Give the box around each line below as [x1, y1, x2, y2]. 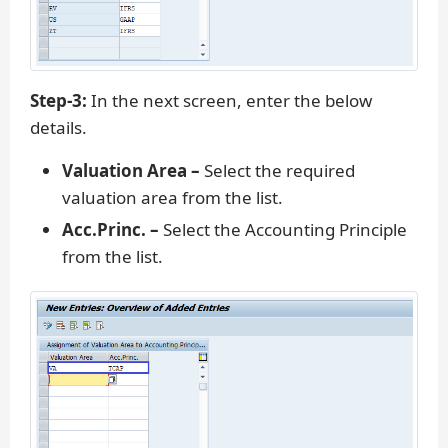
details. [30, 116, 87, 140]
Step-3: [30, 89, 87, 113]
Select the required [200, 159, 355, 183]
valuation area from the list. [62, 186, 283, 210]
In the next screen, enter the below [87, 89, 372, 113]
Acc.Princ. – [62, 218, 159, 242]
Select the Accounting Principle [159, 218, 407, 242]
